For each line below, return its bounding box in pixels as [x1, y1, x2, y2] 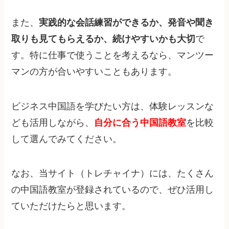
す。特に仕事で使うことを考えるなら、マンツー [11, 50, 214, 60]
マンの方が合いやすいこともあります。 [11, 66, 177, 77]
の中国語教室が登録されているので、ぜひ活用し [11, 185, 214, 195]
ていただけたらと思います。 [11, 201, 131, 212]
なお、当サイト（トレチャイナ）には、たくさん [11, 168, 214, 179]
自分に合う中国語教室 [94, 117, 187, 128]
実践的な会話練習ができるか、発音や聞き [39, 17, 214, 28]
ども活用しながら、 [11, 117, 95, 128]
